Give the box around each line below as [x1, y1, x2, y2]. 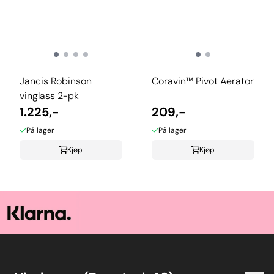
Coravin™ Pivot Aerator [152, 75, 254, 88]
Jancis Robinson [20, 75, 92, 88]
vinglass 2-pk [20, 89, 79, 103]
